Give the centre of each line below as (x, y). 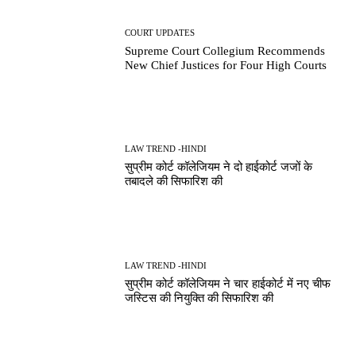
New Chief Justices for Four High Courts (226, 65)
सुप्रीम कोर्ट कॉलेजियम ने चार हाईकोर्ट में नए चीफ (228, 283)
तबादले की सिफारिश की (174, 182)
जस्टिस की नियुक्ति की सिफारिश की (199, 298)
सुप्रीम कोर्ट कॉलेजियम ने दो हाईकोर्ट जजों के (219, 167)
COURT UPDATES (160, 32)
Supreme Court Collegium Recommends (225, 50)
